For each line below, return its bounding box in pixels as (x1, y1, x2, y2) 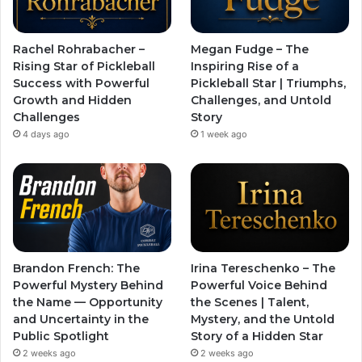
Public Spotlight (13, 329, 109, 344)
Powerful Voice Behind (191, 278, 328, 293)
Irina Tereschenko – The (191, 261, 336, 276)
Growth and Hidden (13, 93, 132, 108)
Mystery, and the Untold (191, 312, 335, 327)
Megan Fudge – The (191, 42, 309, 57)
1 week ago (200, 128, 248, 141)
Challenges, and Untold (191, 93, 332, 108)
